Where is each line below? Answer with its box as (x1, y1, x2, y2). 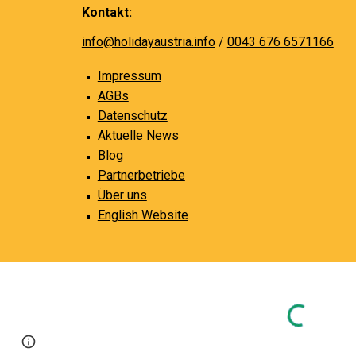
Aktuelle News (97, 128, 179, 143)
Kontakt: (81, 5, 132, 20)
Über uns (97, 188, 147, 203)
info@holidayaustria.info (81, 34, 215, 49)
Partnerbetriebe (97, 168, 185, 183)
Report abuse (98, 335, 160, 347)
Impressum (97, 68, 161, 83)
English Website (97, 207, 188, 222)
